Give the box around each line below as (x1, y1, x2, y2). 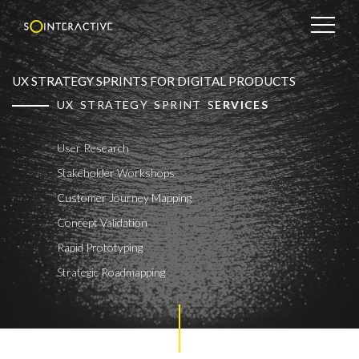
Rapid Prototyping (57, 240, 143, 255)
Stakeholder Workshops (57, 166, 175, 180)
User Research (57, 141, 129, 155)
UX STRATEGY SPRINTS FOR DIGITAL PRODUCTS (12, 74, 296, 88)
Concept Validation (57, 216, 147, 230)
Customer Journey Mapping (57, 191, 192, 205)
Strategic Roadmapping (57, 265, 165, 280)
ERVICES (215, 97, 269, 111)
